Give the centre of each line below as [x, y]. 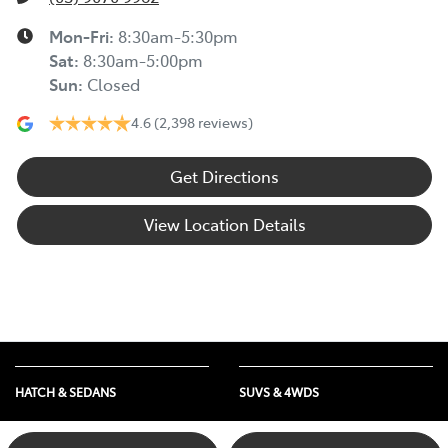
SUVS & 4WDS [279, 392]
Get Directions [224, 176]
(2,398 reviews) [203, 122]
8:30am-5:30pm [178, 36]
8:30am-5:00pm [143, 60]
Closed [113, 84]
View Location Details [224, 224]
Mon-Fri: [83, 36]
